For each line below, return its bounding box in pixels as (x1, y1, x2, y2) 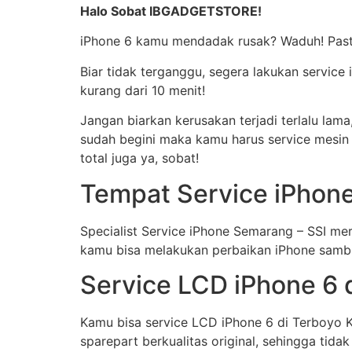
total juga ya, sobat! (80, 150, 199, 167)
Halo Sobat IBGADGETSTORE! (80, 3, 262, 19)
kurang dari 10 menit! (80, 82, 205, 98)
